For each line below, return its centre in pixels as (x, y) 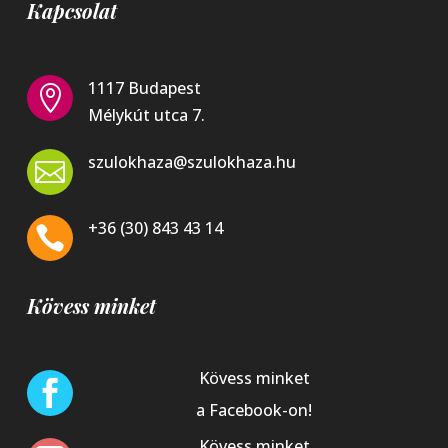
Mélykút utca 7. (146, 115)
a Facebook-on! (254, 410)
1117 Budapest (144, 88)
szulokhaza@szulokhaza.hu (191, 162)
